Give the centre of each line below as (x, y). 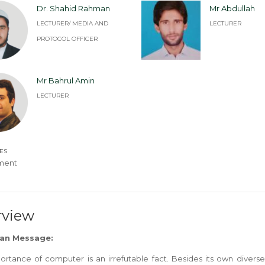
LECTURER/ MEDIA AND (72, 23)
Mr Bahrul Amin (65, 80)
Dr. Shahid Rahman (73, 8)
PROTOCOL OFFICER (67, 39)
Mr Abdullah (232, 8)
